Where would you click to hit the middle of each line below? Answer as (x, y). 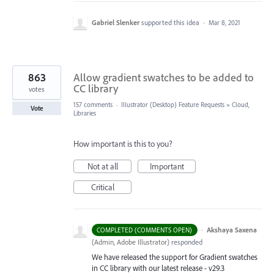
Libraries (85, 113)
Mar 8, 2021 (224, 22)
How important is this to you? (123, 143)
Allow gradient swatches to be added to (164, 77)
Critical (102, 187)
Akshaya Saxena (231, 229)
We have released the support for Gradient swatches (175, 257)
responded (186, 242)
